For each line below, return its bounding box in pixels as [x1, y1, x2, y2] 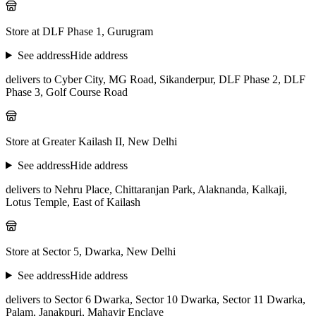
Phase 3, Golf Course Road [6, 85, 128, 98]
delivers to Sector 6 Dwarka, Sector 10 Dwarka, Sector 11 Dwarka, [6, 293, 305, 305]
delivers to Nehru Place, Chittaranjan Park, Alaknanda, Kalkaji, [6, 183, 287, 195]
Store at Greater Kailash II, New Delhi [6, 135, 177, 147]
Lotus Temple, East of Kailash [6, 195, 140, 208]
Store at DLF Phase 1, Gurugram [6, 25, 153, 37]
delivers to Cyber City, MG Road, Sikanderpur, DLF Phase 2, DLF [6, 73, 305, 85]
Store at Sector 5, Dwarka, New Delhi [6, 245, 176, 257]
